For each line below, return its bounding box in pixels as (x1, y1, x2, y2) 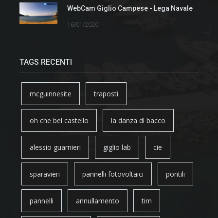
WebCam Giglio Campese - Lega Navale (67, 4, 193, 12)
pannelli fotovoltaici (82, 169, 144, 179)
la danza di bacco (111, 116, 165, 126)
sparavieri (30, 169, 60, 179)
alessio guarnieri (30, 143, 81, 152)
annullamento (76, 196, 119, 206)
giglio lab (103, 143, 131, 152)
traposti (94, 89, 118, 99)
